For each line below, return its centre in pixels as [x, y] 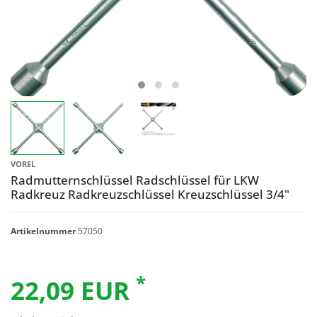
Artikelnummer [44, 231]
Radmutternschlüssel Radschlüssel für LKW [135, 180]
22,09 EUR [73, 290]
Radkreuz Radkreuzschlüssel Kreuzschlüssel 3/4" [150, 194]
